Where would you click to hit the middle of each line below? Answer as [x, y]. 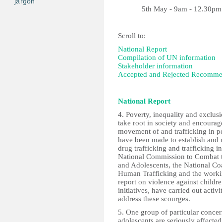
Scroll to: [132, 36]
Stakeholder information [155, 66]
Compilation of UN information [167, 57]
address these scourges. [154, 199]
